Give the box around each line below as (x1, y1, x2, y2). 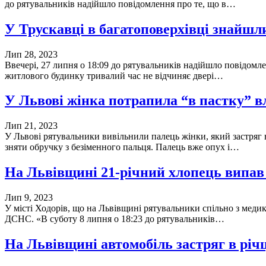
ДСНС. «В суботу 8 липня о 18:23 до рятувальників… (5, 214, 224, 224)
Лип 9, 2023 (5, 192, 53, 203)
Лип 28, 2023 (5, 49, 58, 59)
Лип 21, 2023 (5, 121, 58, 131)
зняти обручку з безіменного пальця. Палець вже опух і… (5, 142, 239, 153)
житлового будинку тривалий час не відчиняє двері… (5, 70, 223, 81)
